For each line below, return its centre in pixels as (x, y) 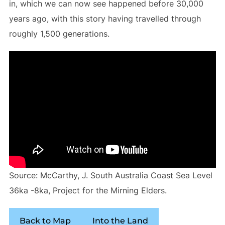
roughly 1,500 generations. (59, 34)
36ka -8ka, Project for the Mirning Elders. (88, 190)
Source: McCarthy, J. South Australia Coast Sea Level (110, 175)
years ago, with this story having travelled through (105, 19)
